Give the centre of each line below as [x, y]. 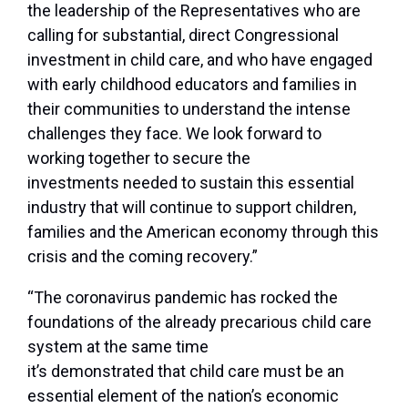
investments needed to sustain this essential [191, 183]
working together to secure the [139, 158]
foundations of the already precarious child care [199, 322]
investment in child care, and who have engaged [200, 60]
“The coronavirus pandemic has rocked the [183, 298]
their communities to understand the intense [189, 109]
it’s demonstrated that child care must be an [186, 372]
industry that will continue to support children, [192, 208]
